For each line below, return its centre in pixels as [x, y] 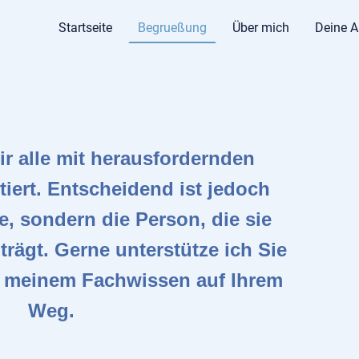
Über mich [261, 28]
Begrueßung [172, 28]
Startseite [85, 28]
